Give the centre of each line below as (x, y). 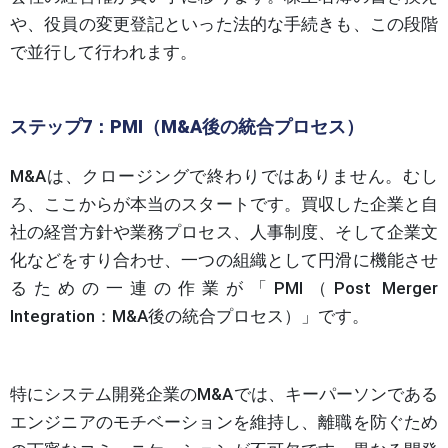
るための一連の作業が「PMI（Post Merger (224, 287)
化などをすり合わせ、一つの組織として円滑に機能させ (224, 259)
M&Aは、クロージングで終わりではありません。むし (224, 175)
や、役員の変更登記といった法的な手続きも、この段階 (224, 23)
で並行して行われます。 (103, 51)
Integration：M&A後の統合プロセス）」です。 (189, 315)
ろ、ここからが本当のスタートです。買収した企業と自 (224, 203)
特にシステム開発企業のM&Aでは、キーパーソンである (224, 393)
